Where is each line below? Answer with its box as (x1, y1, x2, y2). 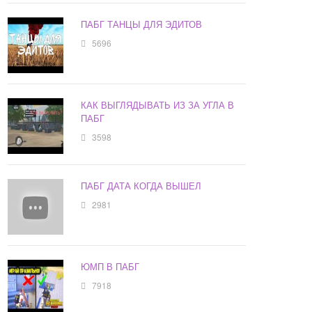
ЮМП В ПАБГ (81, 260, 140, 274)
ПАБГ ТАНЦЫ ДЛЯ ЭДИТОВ (81, 17, 203, 31)
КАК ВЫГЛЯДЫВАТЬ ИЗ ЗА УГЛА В (81, 98, 235, 112)
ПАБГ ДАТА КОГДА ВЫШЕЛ (81, 179, 202, 193)
